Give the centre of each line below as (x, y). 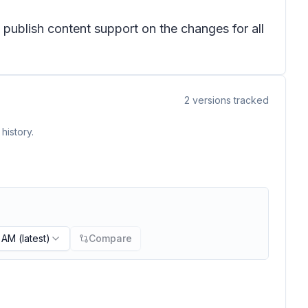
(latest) (33, 238)
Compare (110, 238)
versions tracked (229, 100)
